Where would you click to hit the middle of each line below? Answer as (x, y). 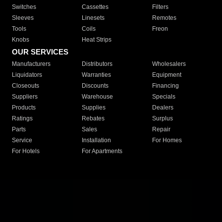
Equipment (166, 75)
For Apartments (102, 151)
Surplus (162, 119)
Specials (164, 97)
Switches (24, 7)
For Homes (167, 140)
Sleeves (23, 18)
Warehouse (98, 97)
